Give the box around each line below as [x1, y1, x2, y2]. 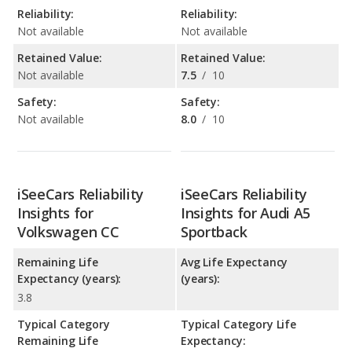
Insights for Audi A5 [181, 203, 310, 223]
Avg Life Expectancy [181, 255, 288, 270]
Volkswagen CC [17, 222, 119, 242]
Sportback [181, 222, 247, 242]
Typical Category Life [181, 317, 297, 332]
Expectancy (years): [17, 271, 122, 287]
